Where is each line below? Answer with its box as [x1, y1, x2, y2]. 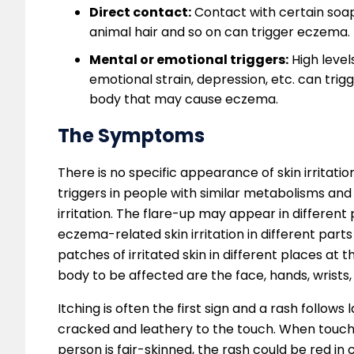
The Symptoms [58, 122, 205, 149]
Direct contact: [89, 3, 191, 22]
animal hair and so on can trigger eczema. [89, 23, 350, 42]
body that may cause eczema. [89, 90, 278, 109]
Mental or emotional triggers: [89, 51, 288, 70]
